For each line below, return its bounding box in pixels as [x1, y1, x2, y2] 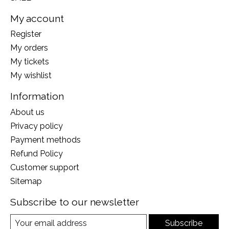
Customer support [10, 162, 79, 172]
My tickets [10, 57, 49, 67]
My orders [10, 43, 48, 53]
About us [10, 107, 44, 117]
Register [10, 29, 41, 39]
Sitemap [10, 176, 42, 186]
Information [10, 90, 64, 102]
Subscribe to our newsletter [10, 196, 139, 208]
